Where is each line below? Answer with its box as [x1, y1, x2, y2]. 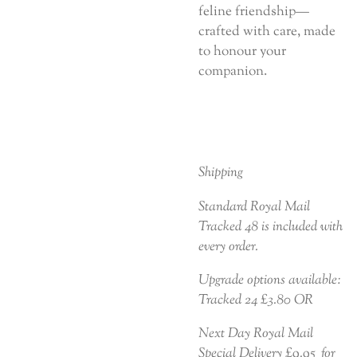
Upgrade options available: [198, 270, 341, 290]
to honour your [198, 41, 286, 62]
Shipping [198, 163, 243, 183]
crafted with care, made [198, 22, 335, 42]
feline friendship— [198, 2, 309, 22]
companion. [198, 61, 267, 82]
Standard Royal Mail [198, 196, 310, 217]
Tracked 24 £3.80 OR [198, 290, 313, 310]
